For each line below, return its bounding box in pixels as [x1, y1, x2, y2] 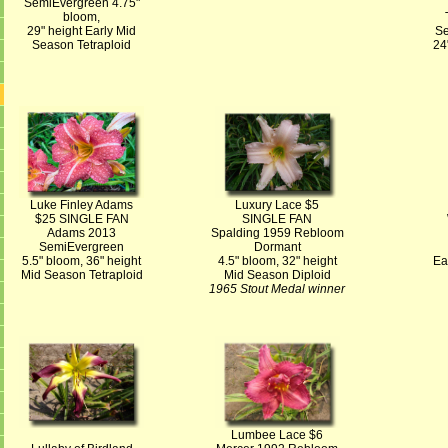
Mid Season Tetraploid [20, 268, 143, 282]
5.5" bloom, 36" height [22, 254, 141, 268]
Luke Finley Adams [30, 198, 133, 212]
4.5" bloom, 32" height [217, 254, 337, 268]
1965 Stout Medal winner [209, 282, 345, 296]
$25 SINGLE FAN [34, 212, 129, 226]
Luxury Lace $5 [235, 198, 319, 212]
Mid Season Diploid [223, 268, 331, 282]
